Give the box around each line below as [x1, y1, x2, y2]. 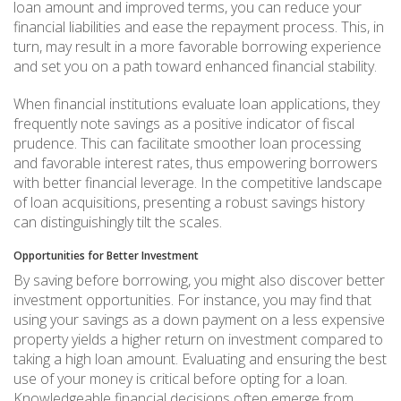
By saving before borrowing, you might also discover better [13, 269, 385, 290]
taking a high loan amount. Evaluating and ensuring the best [13, 348, 387, 369]
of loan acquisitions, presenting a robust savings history [13, 192, 364, 212]
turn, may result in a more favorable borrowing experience [13, 36, 381, 56]
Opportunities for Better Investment [13, 247, 199, 263]
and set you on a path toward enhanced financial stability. [13, 55, 377, 76]
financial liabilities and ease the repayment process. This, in [13, 16, 384, 37]
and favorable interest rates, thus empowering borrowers [13, 152, 378, 173]
